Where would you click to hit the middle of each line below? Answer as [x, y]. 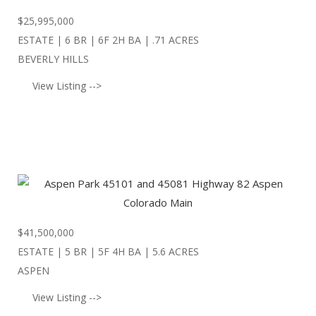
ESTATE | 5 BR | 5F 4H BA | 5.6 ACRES [108, 252]
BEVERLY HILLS [53, 59]
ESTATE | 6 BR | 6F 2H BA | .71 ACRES [108, 39]
